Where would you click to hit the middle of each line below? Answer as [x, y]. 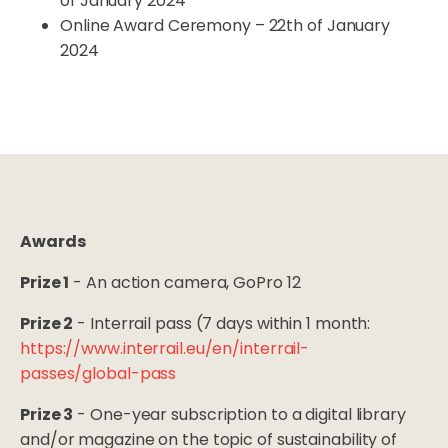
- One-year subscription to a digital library [239, 415]
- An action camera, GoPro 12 [189, 283]
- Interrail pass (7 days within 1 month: [222, 324]
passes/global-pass [98, 374]
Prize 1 [45, 283]
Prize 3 [47, 415]
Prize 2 [47, 324]
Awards [53, 242]
